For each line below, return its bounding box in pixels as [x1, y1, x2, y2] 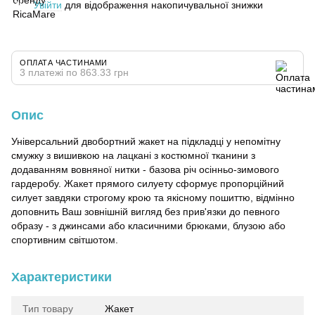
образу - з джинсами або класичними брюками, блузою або [11, 220, 285, 231]
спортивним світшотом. [11, 234, 118, 245]
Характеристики [11, 270, 112, 284]
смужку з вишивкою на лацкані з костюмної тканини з [11, 150, 255, 161]
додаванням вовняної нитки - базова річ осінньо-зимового [11, 164, 279, 175]
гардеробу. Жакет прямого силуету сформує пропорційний [11, 178, 284, 189]
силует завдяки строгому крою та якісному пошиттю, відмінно [11, 192, 295, 203]
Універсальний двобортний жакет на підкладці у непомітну [11, 136, 281, 147]
